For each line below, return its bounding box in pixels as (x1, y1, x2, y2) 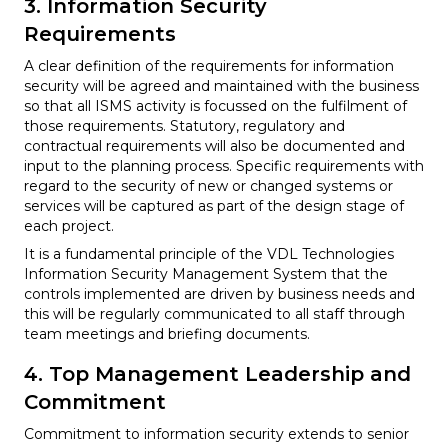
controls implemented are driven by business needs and (24, 284, 415, 303)
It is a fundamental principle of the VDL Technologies (24, 244, 394, 263)
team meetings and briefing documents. (24, 324, 310, 343)
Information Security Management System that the (24, 264, 388, 283)
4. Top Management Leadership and (24, 361, 411, 386)
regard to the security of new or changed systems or (24, 176, 393, 195)
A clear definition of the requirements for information (24, 56, 394, 75)
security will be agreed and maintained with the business (24, 76, 419, 95)
